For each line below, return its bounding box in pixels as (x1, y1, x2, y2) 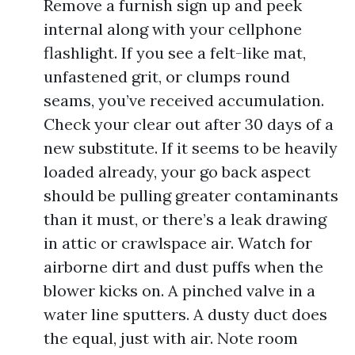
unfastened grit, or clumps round (44, 67, 290, 86)
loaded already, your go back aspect (44, 162, 311, 181)
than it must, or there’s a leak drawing (44, 209, 326, 229)
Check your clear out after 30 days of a (44, 114, 334, 134)
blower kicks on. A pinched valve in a (44, 281, 315, 300)
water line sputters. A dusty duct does (44, 304, 327, 324)
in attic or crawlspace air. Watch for (44, 233, 312, 253)
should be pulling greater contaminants (44, 185, 338, 205)
